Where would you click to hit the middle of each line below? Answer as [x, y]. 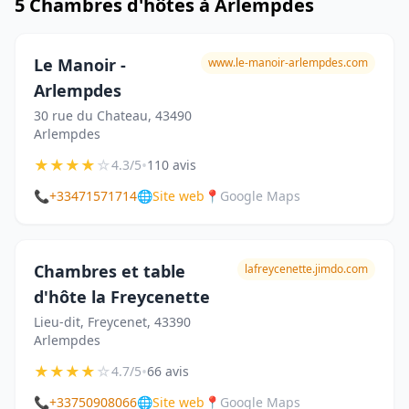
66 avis [168, 371]
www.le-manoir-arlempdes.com [288, 63]
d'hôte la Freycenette [122, 297]
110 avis [172, 165]
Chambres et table [110, 271]
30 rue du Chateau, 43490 [113, 115]
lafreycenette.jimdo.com [306, 269]
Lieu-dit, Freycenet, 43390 [112, 322]
